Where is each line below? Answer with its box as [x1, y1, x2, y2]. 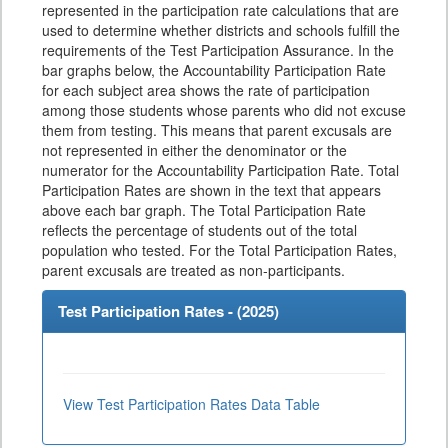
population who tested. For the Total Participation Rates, [42, 240, 397, 260]
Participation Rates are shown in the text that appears [42, 180, 381, 200]
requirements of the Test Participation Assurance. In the [42, 40, 394, 60]
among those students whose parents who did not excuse [42, 100, 406, 120]
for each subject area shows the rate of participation [42, 80, 370, 100]
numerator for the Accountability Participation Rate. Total [42, 160, 399, 180]
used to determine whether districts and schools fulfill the [42, 20, 400, 40]
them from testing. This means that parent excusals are [42, 120, 392, 140]
